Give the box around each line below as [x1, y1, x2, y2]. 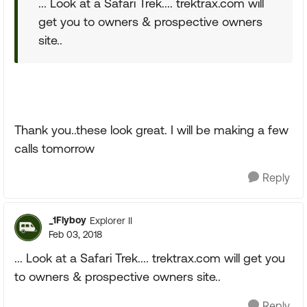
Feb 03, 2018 [49, 229, 102, 240]
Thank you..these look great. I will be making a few [14, 123, 288, 137]
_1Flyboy [49, 214, 86, 225]
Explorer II [90, 214, 132, 226]
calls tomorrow [14, 141, 95, 156]
